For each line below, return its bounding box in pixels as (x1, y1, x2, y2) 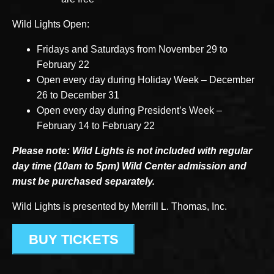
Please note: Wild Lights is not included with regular (12, 146, 252, 157)
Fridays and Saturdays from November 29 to (37, 44, 228, 55)
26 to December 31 (37, 90, 119, 101)
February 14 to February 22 (37, 120, 155, 131)
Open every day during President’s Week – (37, 105, 222, 116)
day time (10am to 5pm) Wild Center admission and (12, 161, 246, 172)
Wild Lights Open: (12, 19, 89, 30)
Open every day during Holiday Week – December (37, 75, 254, 86)
